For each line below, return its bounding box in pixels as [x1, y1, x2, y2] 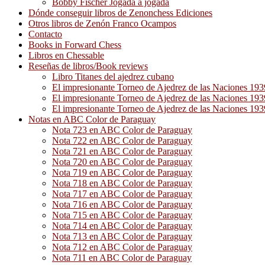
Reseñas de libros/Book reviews [28, 61, 148, 71]
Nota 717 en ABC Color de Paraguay [52, 189, 192, 199]
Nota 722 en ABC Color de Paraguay [52, 135, 192, 146]
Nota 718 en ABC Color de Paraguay [52, 178, 192, 188]
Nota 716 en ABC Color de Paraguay [52, 199, 192, 209]
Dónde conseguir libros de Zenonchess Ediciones [28, 8, 212, 18]
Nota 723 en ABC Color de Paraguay [52, 125, 192, 135]
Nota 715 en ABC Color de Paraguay [52, 210, 192, 220]
